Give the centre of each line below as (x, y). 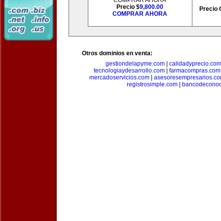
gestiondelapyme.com (135, 64)
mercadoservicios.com (119, 77)
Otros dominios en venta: (117, 53)
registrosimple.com (152, 84)
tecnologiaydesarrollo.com (129, 71)
